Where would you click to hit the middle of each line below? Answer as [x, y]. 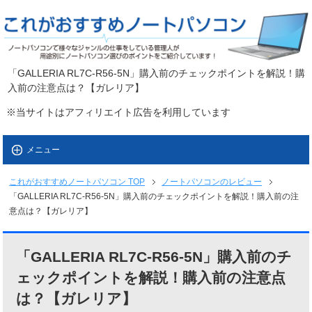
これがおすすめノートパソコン [68, 182]
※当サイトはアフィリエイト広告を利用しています [119, 112]
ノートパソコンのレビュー [212, 182]
